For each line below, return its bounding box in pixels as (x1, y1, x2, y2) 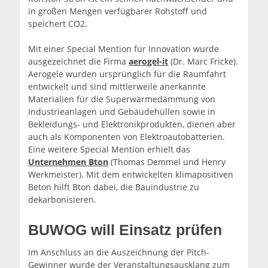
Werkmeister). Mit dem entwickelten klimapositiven (28, 169, 234, 181)
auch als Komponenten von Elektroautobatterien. (28, 131, 226, 143)
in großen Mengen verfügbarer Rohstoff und (28, 5, 208, 17)
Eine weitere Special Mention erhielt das (28, 144, 191, 156)
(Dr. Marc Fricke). (168, 56, 239, 68)
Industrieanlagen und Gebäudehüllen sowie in (28, 106, 216, 118)
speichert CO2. (28, 18, 88, 30)
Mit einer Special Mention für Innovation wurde (28, 43, 220, 55)
